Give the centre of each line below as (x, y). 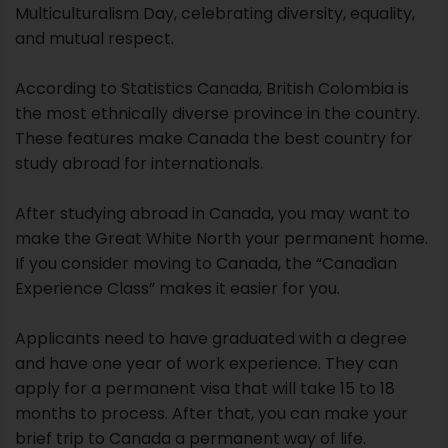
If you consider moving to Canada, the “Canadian (206, 264)
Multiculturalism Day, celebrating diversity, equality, (215, 14)
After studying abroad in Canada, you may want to (212, 214)
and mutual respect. (94, 39)
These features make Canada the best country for (214, 139)
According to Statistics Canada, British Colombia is (212, 89)
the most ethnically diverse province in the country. (217, 114)
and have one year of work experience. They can (206, 364)
